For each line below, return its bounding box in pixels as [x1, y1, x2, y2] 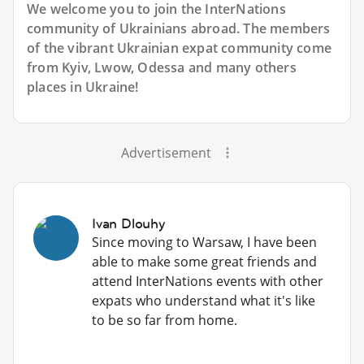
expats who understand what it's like [92, 291, 315, 310]
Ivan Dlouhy [92, 214, 165, 232]
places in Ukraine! [27, 77, 139, 96]
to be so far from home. [92, 310, 237, 329]
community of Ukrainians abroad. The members [27, 19, 331, 37]
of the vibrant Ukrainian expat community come [27, 38, 332, 57]
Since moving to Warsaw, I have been [92, 232, 317, 251]
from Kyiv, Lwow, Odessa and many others [27, 58, 297, 76]
